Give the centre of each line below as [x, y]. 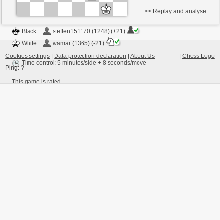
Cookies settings [28, 56]
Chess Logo [198, 56]
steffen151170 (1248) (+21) [89, 32]
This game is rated [37, 82]
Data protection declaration [90, 56]
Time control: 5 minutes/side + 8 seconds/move [84, 63]
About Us [143, 56]
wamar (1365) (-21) [79, 43]
